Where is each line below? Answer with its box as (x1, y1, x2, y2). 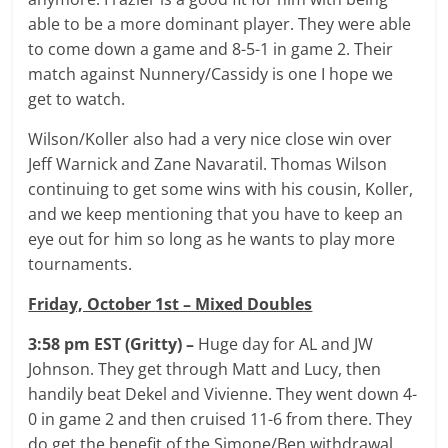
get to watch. (28, 87, 126, 110)
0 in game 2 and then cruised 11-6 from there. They (28, 407, 413, 430)
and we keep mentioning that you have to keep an (28, 202, 404, 225)
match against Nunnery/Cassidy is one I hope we (28, 62, 394, 85)
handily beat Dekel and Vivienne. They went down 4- (28, 382, 418, 405)
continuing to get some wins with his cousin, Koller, (28, 177, 414, 200)
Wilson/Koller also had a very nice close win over (28, 127, 393, 150)
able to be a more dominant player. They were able (28, 12, 412, 35)
